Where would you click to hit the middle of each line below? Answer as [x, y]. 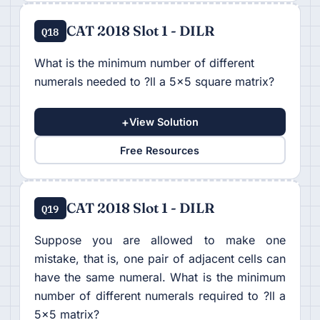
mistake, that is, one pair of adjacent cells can [160, 259]
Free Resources [160, 150]
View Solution [164, 122]
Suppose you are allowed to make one [160, 240]
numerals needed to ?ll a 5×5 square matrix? [154, 82]
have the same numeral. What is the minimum [160, 277]
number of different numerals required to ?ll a [160, 296]
